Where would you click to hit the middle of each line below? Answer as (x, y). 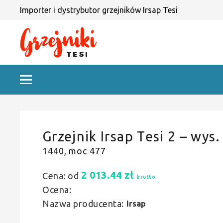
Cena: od (60, 176)
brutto (146, 177)
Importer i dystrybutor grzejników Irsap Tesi (99, 10)
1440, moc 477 (74, 151)
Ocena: (57, 190)
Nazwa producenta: (83, 204)
